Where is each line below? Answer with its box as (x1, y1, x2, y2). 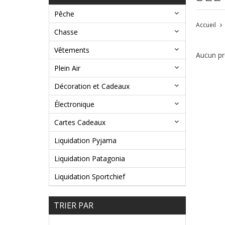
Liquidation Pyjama (54, 136, 117, 146)
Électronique (54, 99, 94, 109)
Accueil (195, 21, 216, 30)
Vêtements (54, 45, 89, 55)
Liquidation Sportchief (54, 172, 125, 182)
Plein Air (54, 63, 80, 73)
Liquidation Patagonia (54, 154, 125, 164)
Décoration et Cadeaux (54, 81, 130, 91)
